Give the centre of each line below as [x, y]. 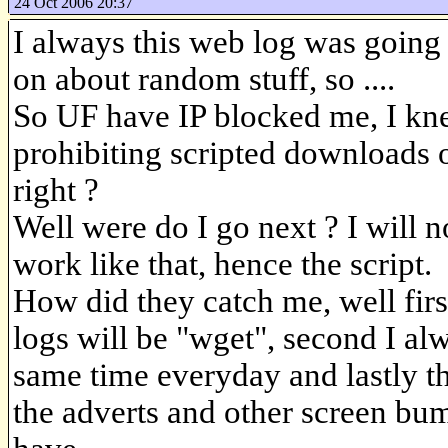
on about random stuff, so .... [204, 78]
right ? [56, 189]
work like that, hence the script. [222, 263]
